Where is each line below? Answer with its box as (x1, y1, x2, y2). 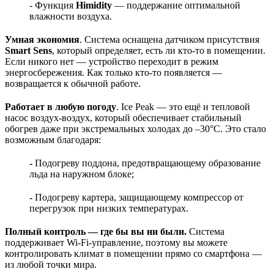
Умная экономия (5, 34, 80, 45)
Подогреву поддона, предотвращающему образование (32, 158, 261, 169)
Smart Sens (5, 45, 52, 56)
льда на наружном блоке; (29, 169, 134, 180)
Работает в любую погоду (5, 102, 116, 113)
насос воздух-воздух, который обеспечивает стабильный (5, 113, 242, 124)
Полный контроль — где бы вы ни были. (5, 226, 189, 237)
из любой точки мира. (5, 259, 97, 270)
